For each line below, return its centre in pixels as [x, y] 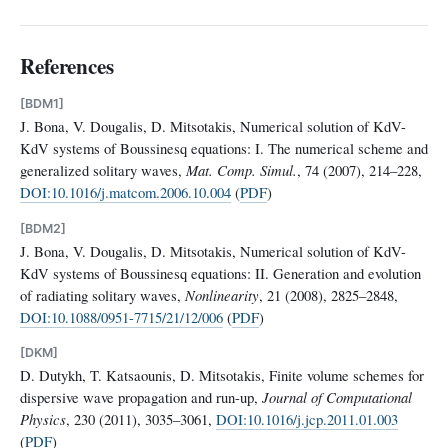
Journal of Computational [337, 397]
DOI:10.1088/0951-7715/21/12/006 [121, 316]
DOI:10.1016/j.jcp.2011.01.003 [307, 419]
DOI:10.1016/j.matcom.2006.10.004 [125, 192]
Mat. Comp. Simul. [241, 170]
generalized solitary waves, [103, 170]
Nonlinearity [222, 294]
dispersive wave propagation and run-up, [141, 397]
